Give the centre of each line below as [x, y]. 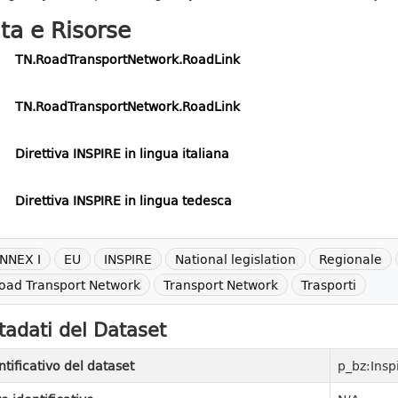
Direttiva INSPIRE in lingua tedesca [123, 200]
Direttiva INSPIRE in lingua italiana [122, 153]
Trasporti [328, 285]
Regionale [350, 259]
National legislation [235, 259]
